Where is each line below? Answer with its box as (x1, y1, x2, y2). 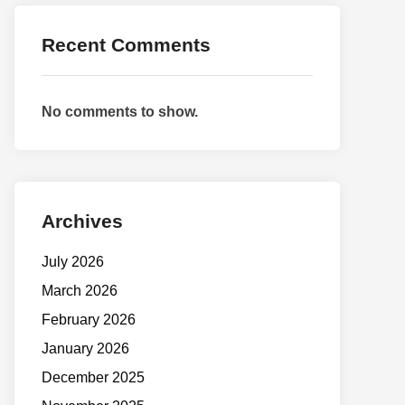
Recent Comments (42, 34, 211, 55)
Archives (42, 211, 123, 231)
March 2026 (42, 283, 118, 298)
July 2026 (42, 254, 104, 269)
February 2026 (42, 312, 136, 327)
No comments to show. (42, 104, 198, 119)
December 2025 (42, 370, 145, 385)
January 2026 (42, 341, 129, 356)
